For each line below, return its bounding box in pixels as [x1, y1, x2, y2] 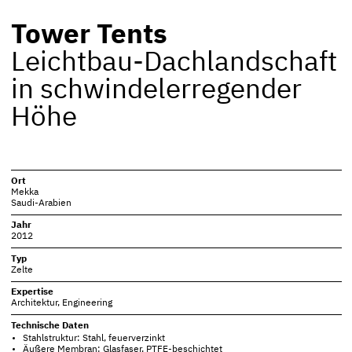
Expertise [10, 288, 53, 298]
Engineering [61, 299, 112, 309]
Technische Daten [10, 321, 89, 331]
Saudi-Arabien [10, 198, 71, 208]
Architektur [10, 299, 57, 309]
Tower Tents [10, 22, 167, 49]
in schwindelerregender [10, 77, 302, 104]
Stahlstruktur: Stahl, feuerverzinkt [23, 334, 166, 343]
